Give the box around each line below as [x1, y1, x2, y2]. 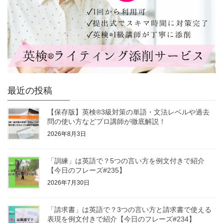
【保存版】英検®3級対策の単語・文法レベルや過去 [47, 108, 210, 116]
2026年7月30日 [47, 179, 90, 186]
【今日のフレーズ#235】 [47, 166, 126, 175]
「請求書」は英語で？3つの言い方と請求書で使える [47, 206, 212, 214]
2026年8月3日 [47, 130, 86, 137]
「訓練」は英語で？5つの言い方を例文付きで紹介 [47, 157, 205, 165]
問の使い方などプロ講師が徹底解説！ [47, 117, 166, 126]
